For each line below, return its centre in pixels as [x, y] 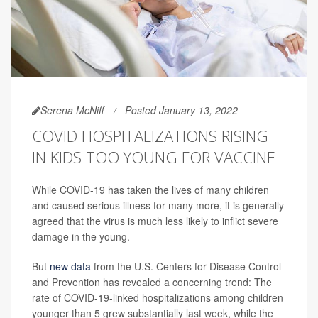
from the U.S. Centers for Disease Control [186, 267]
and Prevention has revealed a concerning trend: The [152, 282]
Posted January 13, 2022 [181, 110]
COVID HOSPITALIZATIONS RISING [150, 136]
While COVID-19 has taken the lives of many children [150, 190]
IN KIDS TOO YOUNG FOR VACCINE [154, 157]
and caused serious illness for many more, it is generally [158, 205]
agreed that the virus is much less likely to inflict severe [155, 221]
